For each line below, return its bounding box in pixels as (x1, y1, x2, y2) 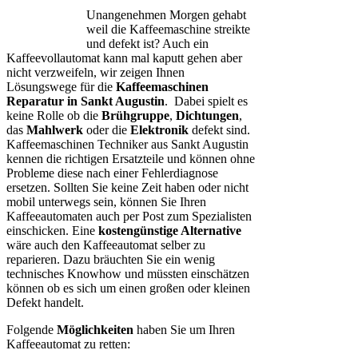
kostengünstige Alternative (98, 223, 241, 237)
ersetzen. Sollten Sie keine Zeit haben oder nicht (6, 180, 249, 194)
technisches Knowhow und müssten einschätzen (6, 266, 249, 280)
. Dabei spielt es (165, 93, 248, 108)
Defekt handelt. (6, 295, 84, 309)
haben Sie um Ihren (133, 322, 235, 336)
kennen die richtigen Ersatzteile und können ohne (6, 151, 255, 165)
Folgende (6, 322, 54, 336)
